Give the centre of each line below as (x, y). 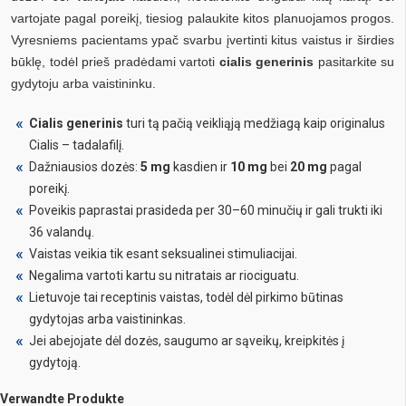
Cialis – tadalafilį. (77, 145)
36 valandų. (62, 232)
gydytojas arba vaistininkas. (107, 319)
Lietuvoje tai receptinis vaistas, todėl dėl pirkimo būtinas (186, 297)
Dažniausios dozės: (85, 166)
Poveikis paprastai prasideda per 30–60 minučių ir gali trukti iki (206, 210)
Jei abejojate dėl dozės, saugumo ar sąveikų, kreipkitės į (187, 340)
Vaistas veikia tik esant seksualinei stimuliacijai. (163, 253)
